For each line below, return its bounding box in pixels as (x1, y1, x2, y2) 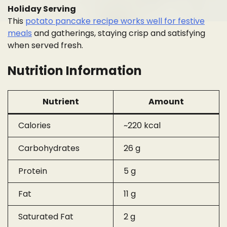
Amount (148, 96, 184, 108)
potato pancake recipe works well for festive (25, 15, 205, 27)
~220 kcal (124, 120, 161, 132)
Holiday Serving (8, 3, 76, 15)
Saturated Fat (18, 211, 73, 223)
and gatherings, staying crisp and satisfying (32, 27, 205, 40)
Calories (18, 120, 51, 132)
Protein (18, 165, 47, 177)
